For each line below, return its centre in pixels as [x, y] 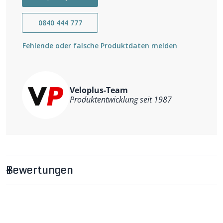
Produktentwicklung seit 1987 [121, 100]
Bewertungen [40, 171]
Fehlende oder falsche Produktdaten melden [100, 46]
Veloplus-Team [99, 90]
